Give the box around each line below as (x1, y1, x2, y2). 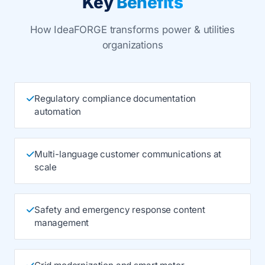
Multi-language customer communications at (34, 148, 222, 160)
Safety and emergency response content (34, 204, 205, 215)
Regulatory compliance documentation (34, 93, 196, 104)
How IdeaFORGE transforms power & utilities (30, 24, 235, 35)
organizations (102, 39, 163, 51)
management (34, 217, 89, 228)
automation (34, 106, 82, 117)
